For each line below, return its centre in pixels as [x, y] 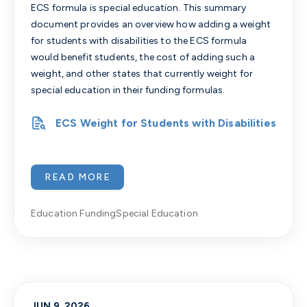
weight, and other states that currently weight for [142, 73]
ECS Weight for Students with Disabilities [166, 123]
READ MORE [78, 177]
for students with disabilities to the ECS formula [139, 40]
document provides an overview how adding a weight [151, 24]
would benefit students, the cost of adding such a [143, 57]
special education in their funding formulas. [128, 90]
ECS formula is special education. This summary [139, 8]
